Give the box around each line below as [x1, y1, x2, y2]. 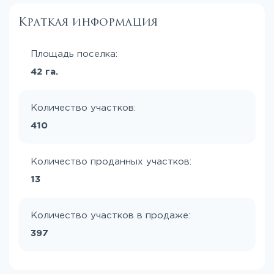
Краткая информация [18, 13, 158, 30]
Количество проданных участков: [31, 157, 191, 166]
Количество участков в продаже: [31, 211, 190, 220]
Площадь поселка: [31, 50, 117, 58]
